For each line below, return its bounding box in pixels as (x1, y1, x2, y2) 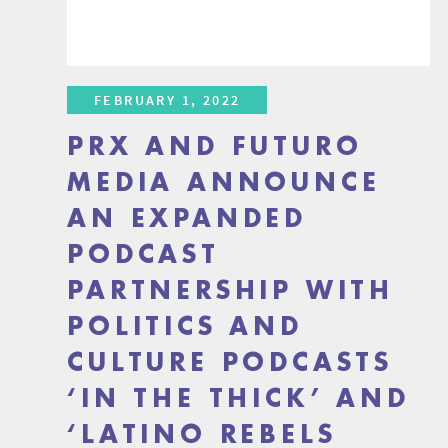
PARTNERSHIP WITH (67, 279, 395, 304)
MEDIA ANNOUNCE (67, 171, 381, 196)
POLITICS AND (67, 315, 303, 340)
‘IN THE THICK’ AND (67, 387, 410, 412)
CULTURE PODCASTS (67, 351, 394, 376)
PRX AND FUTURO (67, 135, 363, 160)
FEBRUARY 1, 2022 (94, 91, 241, 110)
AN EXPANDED (67, 207, 308, 232)
